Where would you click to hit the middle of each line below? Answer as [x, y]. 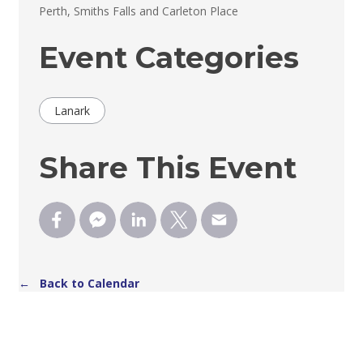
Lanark [73, 110]
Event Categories [169, 57]
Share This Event [168, 167]
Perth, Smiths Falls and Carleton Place [139, 11]
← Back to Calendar [79, 283]
